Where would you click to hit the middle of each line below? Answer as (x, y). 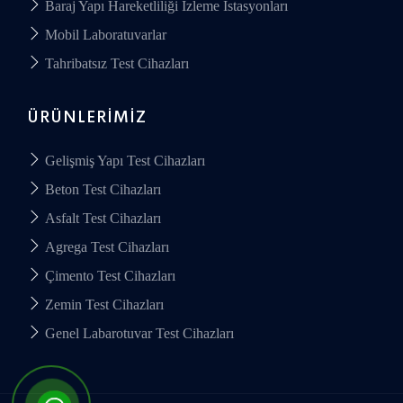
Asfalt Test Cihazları (101, 219)
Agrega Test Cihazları (105, 247)
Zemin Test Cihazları (103, 305)
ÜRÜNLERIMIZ (87, 117)
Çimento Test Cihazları (108, 276)
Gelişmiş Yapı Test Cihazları (123, 161)
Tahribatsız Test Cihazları (115, 64)
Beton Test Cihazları (101, 190)
